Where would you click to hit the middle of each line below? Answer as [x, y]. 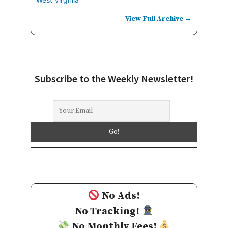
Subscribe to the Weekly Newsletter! [114, 78]
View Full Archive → [159, 19]
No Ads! [121, 196]
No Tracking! [108, 211]
